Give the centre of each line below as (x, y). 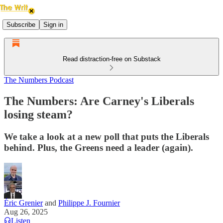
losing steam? (38, 114)
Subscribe (21, 24)
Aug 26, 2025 (26, 212)
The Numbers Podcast (39, 80)
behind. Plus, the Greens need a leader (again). (99, 147)
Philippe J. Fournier (89, 203)
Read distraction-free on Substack (111, 59)
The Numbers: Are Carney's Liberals (99, 101)
